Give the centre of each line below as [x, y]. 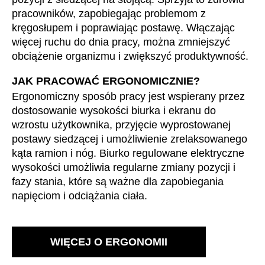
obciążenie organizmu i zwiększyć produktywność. [130, 56]
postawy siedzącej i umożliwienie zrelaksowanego [130, 139]
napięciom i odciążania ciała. [80, 195]
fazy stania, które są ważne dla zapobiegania [118, 181]
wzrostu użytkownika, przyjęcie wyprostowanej [121, 125]
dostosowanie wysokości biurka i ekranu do [114, 110]
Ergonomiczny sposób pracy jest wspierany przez [128, 96]
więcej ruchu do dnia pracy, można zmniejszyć [121, 42]
